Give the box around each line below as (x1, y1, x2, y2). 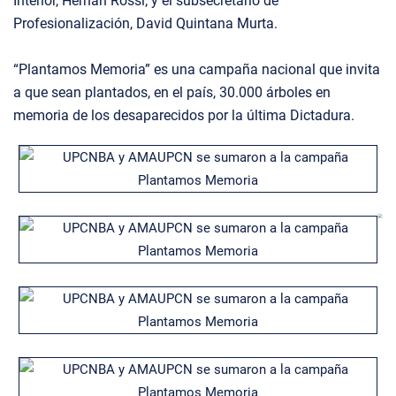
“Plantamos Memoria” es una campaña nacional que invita (13, 60, 380, 78)
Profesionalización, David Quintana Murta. (13, 14, 278, 32)
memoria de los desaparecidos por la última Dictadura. (13, 106, 354, 124)
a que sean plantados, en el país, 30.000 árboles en (13, 83, 331, 101)
